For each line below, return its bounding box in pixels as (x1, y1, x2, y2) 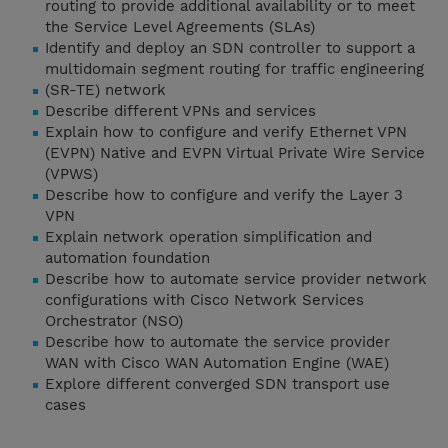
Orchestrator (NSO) (45, 312, 183, 331)
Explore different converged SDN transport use (45, 375, 390, 394)
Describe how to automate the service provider (45, 333, 390, 352)
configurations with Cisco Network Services (45, 291, 364, 310)
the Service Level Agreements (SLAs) (45, 18, 315, 37)
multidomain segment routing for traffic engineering (45, 60, 424, 79)
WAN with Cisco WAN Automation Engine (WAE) (45, 354, 389, 373)
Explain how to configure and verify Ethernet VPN (45, 123, 407, 142)
